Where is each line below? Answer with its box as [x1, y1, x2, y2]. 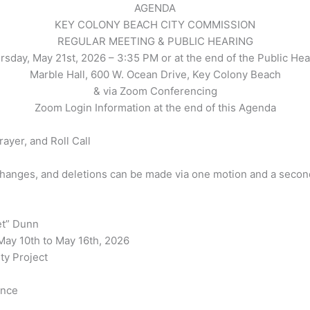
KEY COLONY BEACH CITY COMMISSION [55, 18, 255, 32]
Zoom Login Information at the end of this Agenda [34, 101, 276, 115]
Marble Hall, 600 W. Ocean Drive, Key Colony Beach [29, 68, 281, 82]
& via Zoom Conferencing [93, 84, 217, 98]
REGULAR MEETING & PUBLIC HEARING [57, 35, 253, 48]
